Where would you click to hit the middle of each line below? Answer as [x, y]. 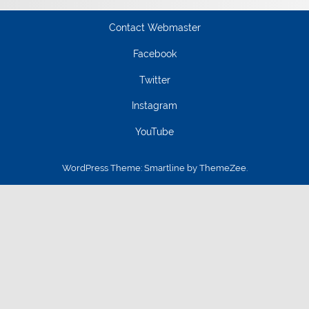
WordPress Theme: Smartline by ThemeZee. [154, 168]
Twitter [154, 80]
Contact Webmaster [154, 28]
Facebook [154, 53]
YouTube [154, 132]
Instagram [154, 106]
